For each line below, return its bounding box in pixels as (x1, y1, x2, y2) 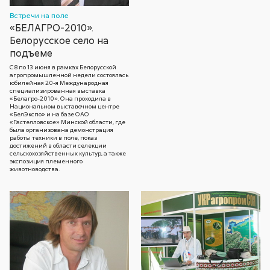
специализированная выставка (10, 86, 106, 94)
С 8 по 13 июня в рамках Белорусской (10, 63, 117, 71)
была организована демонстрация (10, 125, 114, 133)
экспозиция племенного (10, 157, 83, 165)
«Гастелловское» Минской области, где (10, 118, 126, 125)
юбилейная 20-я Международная (10, 78, 109, 86)
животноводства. (10, 165, 60, 172)
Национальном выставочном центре (10, 102, 120, 110)
